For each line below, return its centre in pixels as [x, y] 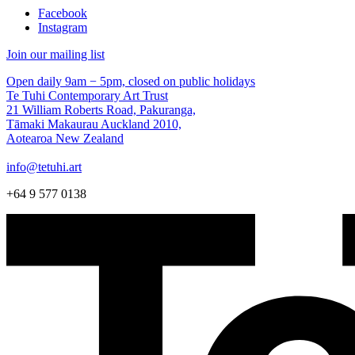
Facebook [63, 13]
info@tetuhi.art [44, 167]
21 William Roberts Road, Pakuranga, [101, 110]
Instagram [63, 28]
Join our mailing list [55, 55]
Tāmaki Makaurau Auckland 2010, [94, 124]
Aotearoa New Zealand [65, 139]
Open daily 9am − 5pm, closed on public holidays [131, 82]
